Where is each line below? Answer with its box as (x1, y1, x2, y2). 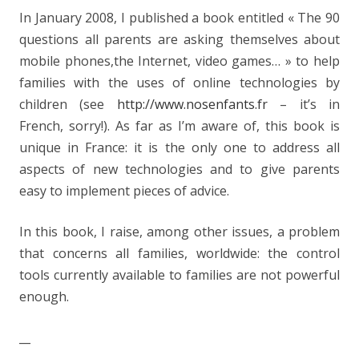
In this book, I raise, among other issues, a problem (19, 223, 340, 240)
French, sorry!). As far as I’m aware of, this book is (19, 117, 340, 135)
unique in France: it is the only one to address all (19, 139, 340, 156)
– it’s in (267, 95, 341, 113)
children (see (19, 95, 117, 113)
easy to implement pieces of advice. (19, 182, 229, 200)
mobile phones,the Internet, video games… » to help (19, 52, 340, 70)
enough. (19, 288, 69, 305)
